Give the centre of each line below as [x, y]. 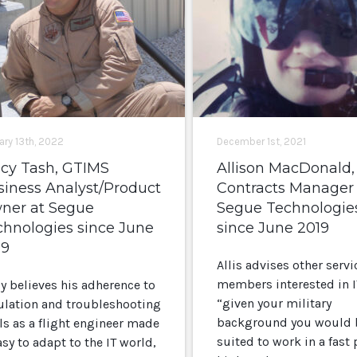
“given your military [274, 303]
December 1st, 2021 [261, 141]
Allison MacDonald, [285, 168]
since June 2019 [273, 228]
